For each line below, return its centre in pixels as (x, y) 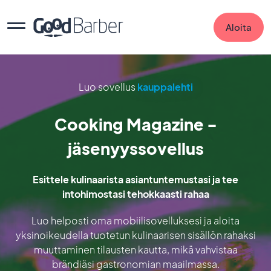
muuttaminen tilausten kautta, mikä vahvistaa (135, 250)
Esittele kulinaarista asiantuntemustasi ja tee (135, 179)
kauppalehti (165, 87)
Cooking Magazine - (135, 124)
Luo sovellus (108, 87)
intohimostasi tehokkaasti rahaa (135, 194)
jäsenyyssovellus (135, 148)
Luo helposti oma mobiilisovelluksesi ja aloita (135, 220)
